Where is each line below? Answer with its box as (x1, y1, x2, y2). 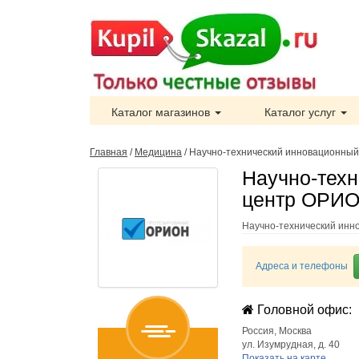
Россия (242, 325, 274, 337)
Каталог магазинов (111, 106, 213, 119)
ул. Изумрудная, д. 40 (242, 339, 340, 350)
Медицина (135, 147, 182, 158)
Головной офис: (254, 303, 352, 317)
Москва (279, 325, 312, 337)
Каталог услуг (264, 106, 339, 119)
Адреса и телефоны (256, 260, 348, 272)
